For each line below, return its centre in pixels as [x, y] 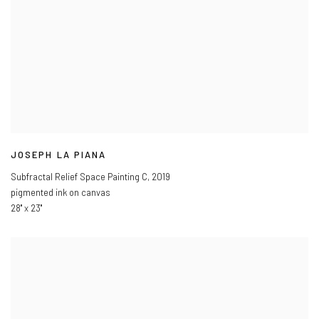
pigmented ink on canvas [61, 193]
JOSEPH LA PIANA [59, 155]
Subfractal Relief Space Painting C [79, 177]
